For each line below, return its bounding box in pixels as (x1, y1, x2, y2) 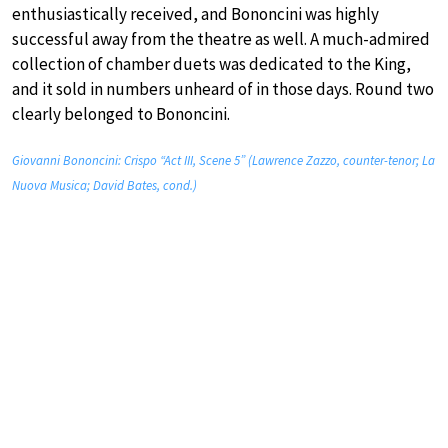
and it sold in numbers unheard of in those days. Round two (12, 77, 434, 100)
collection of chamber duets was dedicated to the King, (12, 52, 411, 75)
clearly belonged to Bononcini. (12, 102, 230, 125)
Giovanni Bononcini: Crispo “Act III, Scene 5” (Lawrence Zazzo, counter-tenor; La (12, 151, 435, 169)
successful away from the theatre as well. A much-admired (12, 27, 430, 50)
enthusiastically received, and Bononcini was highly (12, 2, 379, 25)
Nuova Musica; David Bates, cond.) (12, 176, 197, 194)
